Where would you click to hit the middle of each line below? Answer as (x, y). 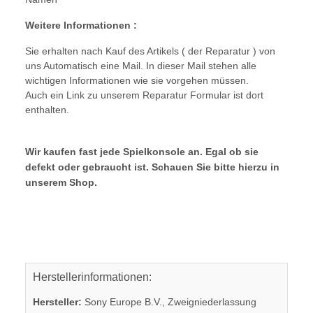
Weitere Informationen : (81, 25)
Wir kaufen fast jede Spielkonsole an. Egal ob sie (142, 151)
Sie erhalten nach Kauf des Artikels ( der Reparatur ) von (150, 51)
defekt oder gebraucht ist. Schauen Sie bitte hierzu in (152, 167)
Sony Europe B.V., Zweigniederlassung (169, 301)
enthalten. (47, 109)
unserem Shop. (61, 182)
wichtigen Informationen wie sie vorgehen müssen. (137, 80)
